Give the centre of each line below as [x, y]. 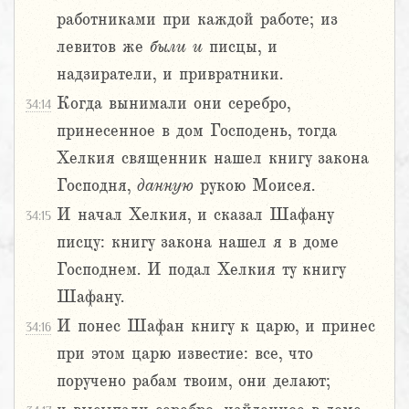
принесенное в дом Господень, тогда [197, 131]
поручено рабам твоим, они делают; [194, 381]
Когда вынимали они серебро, [173, 104]
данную [165, 186]
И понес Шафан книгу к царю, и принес [216, 326]
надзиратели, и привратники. [170, 74]
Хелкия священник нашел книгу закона [213, 158]
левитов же [103, 47]
